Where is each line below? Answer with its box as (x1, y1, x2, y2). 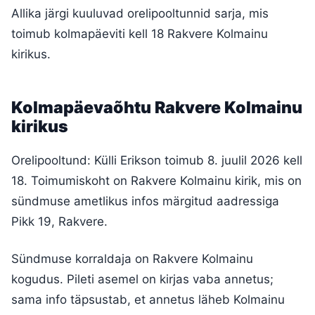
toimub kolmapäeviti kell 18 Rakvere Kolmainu (11, 26, 268, 41)
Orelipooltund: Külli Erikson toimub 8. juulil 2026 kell (11, 153, 302, 167)
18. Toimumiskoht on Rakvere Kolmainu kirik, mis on (11, 173, 302, 188)
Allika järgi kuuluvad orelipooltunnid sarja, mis (11, 6, 269, 20)
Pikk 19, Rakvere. (11, 214, 108, 229)
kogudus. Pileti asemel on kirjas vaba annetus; (11, 271, 274, 286)
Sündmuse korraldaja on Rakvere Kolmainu (11, 251, 253, 266)
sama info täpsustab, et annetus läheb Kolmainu (11, 292, 285, 307)
